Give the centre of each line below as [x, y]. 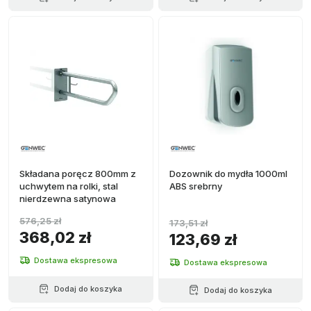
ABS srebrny [195, 186]
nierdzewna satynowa [68, 199]
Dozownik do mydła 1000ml [228, 174]
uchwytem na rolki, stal [69, 186]
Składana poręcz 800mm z [78, 174]
